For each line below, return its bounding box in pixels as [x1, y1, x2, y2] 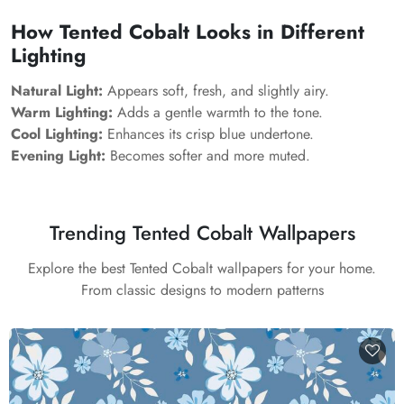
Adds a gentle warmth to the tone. [113, 102, 323, 123]
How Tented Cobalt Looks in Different [11, 17, 364, 46]
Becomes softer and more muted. [106, 145, 310, 166]
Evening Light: [11, 145, 106, 166]
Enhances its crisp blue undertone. [103, 124, 314, 144]
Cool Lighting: [11, 124, 103, 144]
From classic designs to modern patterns [80, 280, 324, 300]
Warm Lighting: [11, 102, 113, 123]
